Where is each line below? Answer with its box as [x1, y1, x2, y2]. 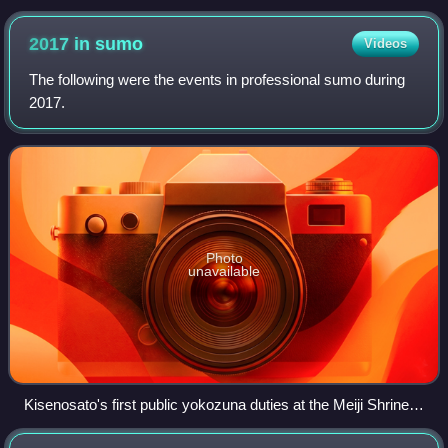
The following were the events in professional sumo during [29, 71, 406, 89]
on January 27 [24, 419, 117, 437]
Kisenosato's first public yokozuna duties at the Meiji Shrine [24, 396, 409, 414]
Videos [363, 36, 407, 52]
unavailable [188, 263, 260, 280]
